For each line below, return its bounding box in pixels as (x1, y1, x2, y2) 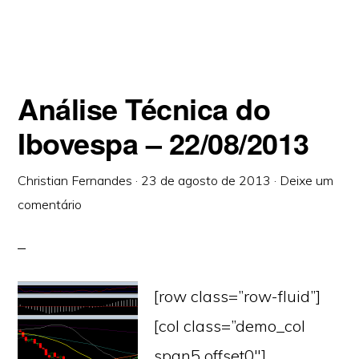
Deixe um (280, 172, 334, 188)
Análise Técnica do (18, 87, 271, 129)
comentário (18, 196, 83, 212)
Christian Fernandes (18, 172, 133, 188)
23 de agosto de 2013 (141, 172, 272, 188)
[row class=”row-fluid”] (154, 286, 321, 306)
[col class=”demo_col (154, 316, 306, 336)
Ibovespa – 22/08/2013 (18, 122, 309, 163)
